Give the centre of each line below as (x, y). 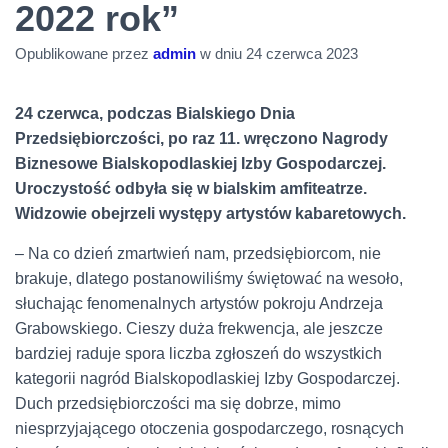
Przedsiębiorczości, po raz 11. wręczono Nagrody (201, 138)
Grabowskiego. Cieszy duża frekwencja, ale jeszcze (199, 328)
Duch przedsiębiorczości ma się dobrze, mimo (178, 403)
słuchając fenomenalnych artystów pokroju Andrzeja (199, 303)
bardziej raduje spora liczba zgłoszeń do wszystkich (198, 353)
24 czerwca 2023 (302, 53)
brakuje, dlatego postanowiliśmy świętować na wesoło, (209, 278)
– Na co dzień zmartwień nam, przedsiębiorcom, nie (198, 253)
